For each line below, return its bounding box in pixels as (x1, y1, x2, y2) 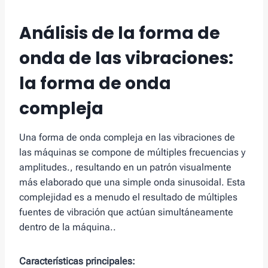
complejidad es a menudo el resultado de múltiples (19, 191, 237, 203)
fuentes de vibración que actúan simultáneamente (19, 206, 233, 218)
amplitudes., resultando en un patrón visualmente (19, 162, 232, 173)
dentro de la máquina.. (19, 221, 116, 233)
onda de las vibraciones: (19, 47, 233, 71)
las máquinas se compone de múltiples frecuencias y (19, 147, 245, 159)
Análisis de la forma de (19, 22, 220, 45)
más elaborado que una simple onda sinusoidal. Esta (19, 176, 245, 188)
